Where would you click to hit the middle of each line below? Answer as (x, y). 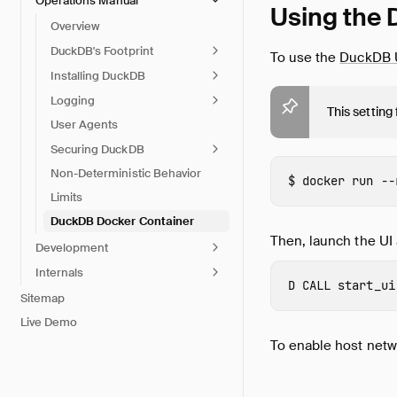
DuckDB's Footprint (102, 51)
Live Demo (49, 322)
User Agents (85, 125)
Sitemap (43, 298)
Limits (67, 197)
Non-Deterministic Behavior (126, 173)
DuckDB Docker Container (122, 221)
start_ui (366, 285)
